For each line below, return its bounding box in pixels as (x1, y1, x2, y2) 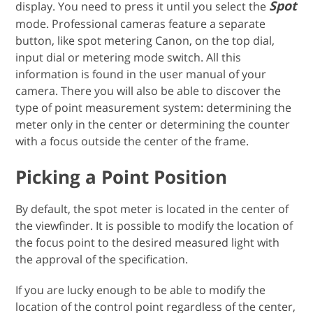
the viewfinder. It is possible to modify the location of (15, 217, 293, 233)
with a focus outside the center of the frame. (15, 133, 249, 149)
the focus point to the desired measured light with (15, 234, 280, 250)
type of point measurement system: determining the (15, 99, 292, 115)
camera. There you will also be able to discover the (15, 82, 282, 99)
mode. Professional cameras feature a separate (15, 15, 266, 31)
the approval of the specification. (15, 251, 189, 267)
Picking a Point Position (15, 163, 228, 189)
